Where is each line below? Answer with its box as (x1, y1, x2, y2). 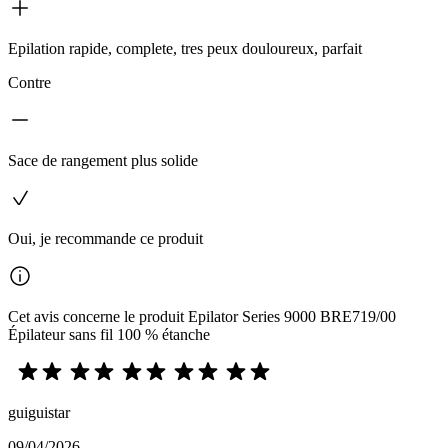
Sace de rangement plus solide (8, 151, 198, 169)
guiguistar (8, 403, 70, 421)
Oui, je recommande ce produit (8, 229, 203, 247)
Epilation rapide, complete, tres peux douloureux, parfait (8, 39, 362, 57)
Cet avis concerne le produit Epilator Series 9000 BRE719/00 (8, 307, 396, 325)
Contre (8, 73, 51, 91)
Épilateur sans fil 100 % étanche (8, 325, 210, 343)
